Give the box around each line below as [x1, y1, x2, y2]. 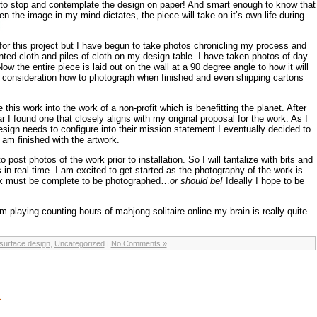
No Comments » [110, 238, 167, 248]
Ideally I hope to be [222, 175, 304, 186]
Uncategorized [54, 238, 105, 248]
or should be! [169, 175, 223, 186]
